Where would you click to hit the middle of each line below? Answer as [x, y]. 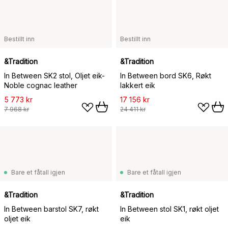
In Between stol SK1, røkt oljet [169, 209]
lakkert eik [138, 85]
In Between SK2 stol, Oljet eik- [54, 76]
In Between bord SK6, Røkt [166, 76]
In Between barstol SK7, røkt [51, 209]
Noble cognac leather [41, 85]
